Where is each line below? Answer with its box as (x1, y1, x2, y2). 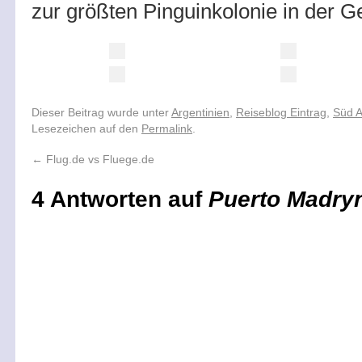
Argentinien (171, 106, 229, 119)
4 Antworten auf (32, 187, 208, 212)
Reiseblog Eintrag (236, 106, 326, 119)
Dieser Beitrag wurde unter (32, 106, 171, 119)
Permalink (141, 122, 192, 135)
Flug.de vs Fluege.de (43, 153, 154, 166)
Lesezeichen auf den (32, 122, 141, 135)
